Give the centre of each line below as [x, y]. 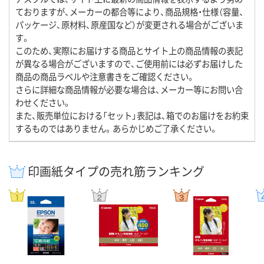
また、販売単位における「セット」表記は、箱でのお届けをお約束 [132, 115]
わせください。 [43, 102]
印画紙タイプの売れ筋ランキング [116, 171]
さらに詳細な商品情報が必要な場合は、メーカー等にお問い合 [129, 89]
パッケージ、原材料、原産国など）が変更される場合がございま [129, 24]
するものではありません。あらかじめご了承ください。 [117, 128]
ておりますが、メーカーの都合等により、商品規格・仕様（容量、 [130, 11]
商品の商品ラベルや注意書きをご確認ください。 [105, 76]
